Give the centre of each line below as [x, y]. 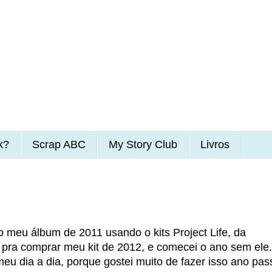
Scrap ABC [59, 144]
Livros [215, 144]
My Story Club [143, 144]
